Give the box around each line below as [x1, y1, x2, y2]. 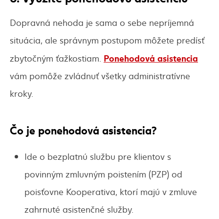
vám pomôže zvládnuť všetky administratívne [10, 69, 190, 82]
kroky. [10, 87, 33, 100]
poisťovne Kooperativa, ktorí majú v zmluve [24, 185, 197, 198]
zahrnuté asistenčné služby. [24, 203, 133, 216]
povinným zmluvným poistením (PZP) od [24, 168, 182, 180]
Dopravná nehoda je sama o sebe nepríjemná [10, 16, 194, 29]
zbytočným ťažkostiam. [10, 52, 104, 65]
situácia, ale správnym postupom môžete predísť [10, 34, 204, 46]
